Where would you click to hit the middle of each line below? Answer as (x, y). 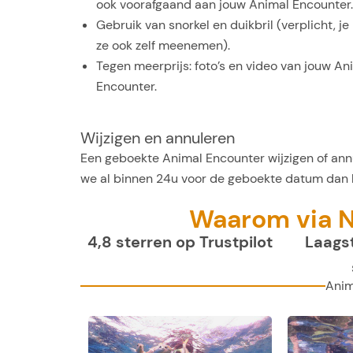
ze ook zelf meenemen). (163, 45)
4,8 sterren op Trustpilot (180, 242)
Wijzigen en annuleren (158, 137)
